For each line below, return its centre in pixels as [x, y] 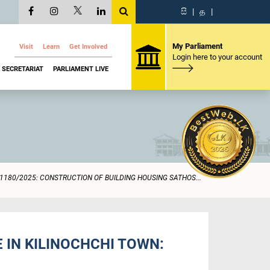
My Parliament [197, 46]
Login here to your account [217, 57]
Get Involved [88, 47]
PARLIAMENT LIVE [81, 69]
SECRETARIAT [23, 69]
